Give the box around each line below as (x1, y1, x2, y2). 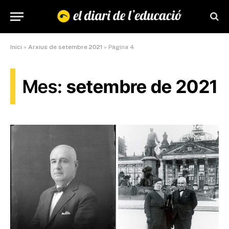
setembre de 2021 (66, 76, 217, 97)
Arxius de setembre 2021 (28, 43, 102, 51)
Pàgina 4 (108, 43, 134, 51)
